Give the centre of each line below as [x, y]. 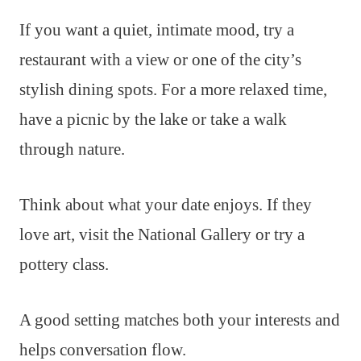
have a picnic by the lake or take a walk [153, 119]
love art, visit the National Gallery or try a [162, 234]
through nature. [72, 149]
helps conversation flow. [103, 349]
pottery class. [64, 264]
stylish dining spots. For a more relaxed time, [173, 89]
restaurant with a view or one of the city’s [160, 59]
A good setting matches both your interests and [180, 320]
